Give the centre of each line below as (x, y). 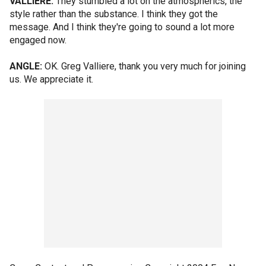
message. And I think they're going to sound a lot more (122, 27)
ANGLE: (26, 66)
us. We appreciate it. (51, 79)
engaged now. (38, 40)
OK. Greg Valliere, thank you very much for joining (144, 66)
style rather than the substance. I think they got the (114, 14)
